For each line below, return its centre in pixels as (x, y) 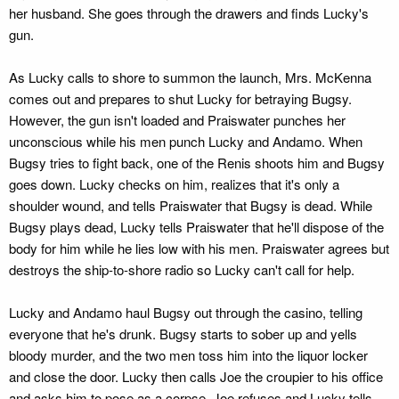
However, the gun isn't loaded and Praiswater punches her (177, 120)
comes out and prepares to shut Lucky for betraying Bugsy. (180, 98)
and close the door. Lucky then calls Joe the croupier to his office (196, 376)
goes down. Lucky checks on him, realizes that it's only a (174, 184)
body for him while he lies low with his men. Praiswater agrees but (199, 248)
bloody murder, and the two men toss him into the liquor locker (188, 355)
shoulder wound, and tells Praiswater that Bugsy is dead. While (191, 205)
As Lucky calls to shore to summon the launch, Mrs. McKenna (190, 77)
